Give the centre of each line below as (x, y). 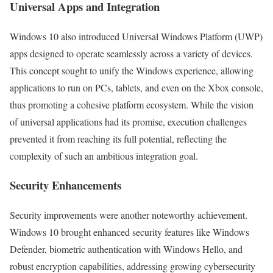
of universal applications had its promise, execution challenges (128, 121)
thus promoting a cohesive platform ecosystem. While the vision (132, 104)
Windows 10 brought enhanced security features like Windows (129, 232)
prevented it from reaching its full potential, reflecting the (118, 138)
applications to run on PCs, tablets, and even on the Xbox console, (136, 87)
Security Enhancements (66, 185)
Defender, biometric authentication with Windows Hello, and (126, 249)
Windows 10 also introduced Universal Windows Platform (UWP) (136, 36)
